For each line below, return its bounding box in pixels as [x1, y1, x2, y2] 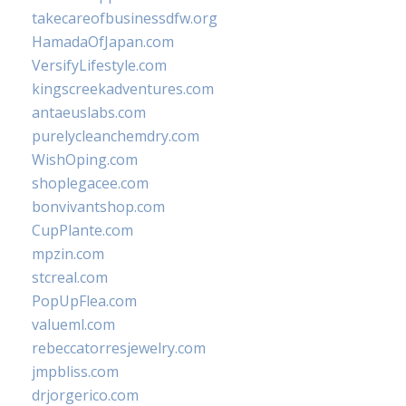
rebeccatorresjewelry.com [32, 338, 206, 358]
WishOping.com [32, 150, 138, 169]
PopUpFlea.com [32, 291, 137, 311]
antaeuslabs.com [32, 102, 146, 122]
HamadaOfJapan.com [32, 32, 174, 52]
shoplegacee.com [32, 173, 149, 193]
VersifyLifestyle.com [32, 55, 167, 75]
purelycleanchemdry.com [32, 126, 199, 146]
